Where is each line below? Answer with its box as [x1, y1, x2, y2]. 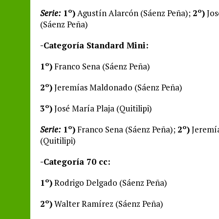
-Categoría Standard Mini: [40, 40, 149, 51]
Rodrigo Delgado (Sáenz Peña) [52, 177, 167, 188]
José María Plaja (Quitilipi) [52, 103, 152, 114]
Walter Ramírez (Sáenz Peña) [52, 198, 163, 209]
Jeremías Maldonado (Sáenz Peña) [52, 82, 182, 93]
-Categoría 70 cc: [40, 156, 110, 167]
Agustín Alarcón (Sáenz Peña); [75, 7, 193, 19]
